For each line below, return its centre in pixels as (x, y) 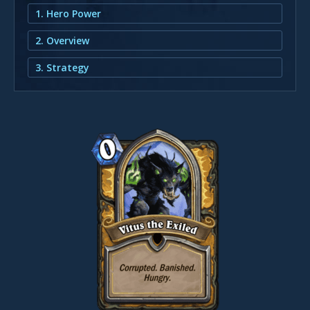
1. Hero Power (68, 13)
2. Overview (62, 40)
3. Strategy (62, 67)
